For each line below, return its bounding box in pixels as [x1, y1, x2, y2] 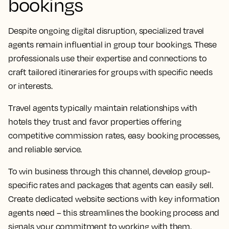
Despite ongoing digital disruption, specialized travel [8, 25, 204, 36]
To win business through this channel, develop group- [8, 166, 210, 176]
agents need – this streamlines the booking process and [8, 207, 220, 218]
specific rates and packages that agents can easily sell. [8, 179, 213, 190]
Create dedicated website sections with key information [8, 193, 220, 204]
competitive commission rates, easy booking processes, [8, 130, 220, 141]
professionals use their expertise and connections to [8, 53, 207, 63]
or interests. [8, 80, 53, 91]
